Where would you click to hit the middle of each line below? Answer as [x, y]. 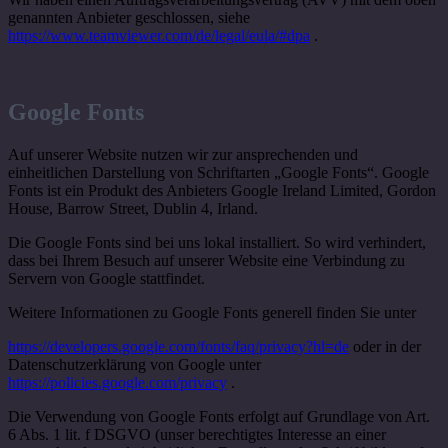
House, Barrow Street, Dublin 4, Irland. [133, 209]
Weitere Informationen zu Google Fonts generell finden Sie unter [212, 313]
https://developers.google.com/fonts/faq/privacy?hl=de [178, 347]
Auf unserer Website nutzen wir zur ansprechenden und [183, 155]
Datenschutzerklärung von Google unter [134, 365]
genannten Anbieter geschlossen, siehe [129, 18]
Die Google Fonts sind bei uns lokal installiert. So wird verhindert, [217, 243]
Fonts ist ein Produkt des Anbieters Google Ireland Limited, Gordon [222, 191]
